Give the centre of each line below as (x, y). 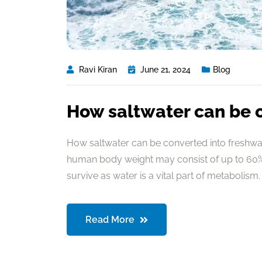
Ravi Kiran (98, 70)
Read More (111, 220)
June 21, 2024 (166, 70)
